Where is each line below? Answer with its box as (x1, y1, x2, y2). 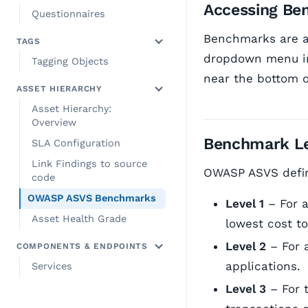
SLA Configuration (32, 137, 120, 149)
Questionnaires (32, 8, 105, 20)
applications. (225, 259, 300, 273)
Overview (32, 117, 76, 129)
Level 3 (225, 282, 266, 296)
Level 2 (225, 239, 266, 253)
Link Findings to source (32, 158, 147, 170)
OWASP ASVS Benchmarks (27, 192, 156, 204)
